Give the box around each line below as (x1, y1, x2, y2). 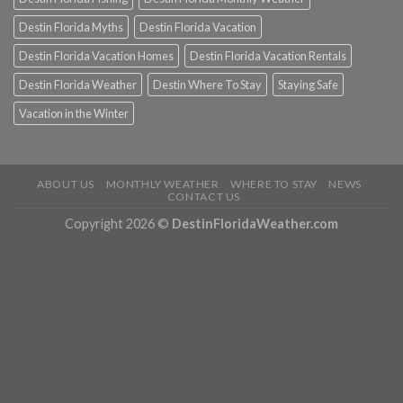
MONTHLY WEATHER (105, 177, 219, 192)
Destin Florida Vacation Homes (19, 49, 174, 64)
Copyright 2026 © (65, 216, 172, 232)
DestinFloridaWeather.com (172, 216, 338, 232)
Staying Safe (278, 77, 338, 93)
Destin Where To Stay (153, 77, 262, 93)
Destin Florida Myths (19, 20, 123, 35)
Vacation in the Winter (19, 106, 129, 121)
